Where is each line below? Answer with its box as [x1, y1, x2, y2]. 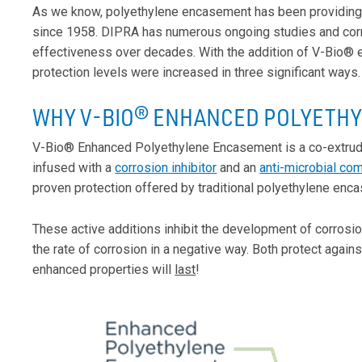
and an [217, 160, 260, 176]
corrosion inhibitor [115, 160, 217, 176]
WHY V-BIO [32, 102, 135, 133]
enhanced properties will [32, 262, 175, 278]
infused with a [32, 160, 116, 176]
